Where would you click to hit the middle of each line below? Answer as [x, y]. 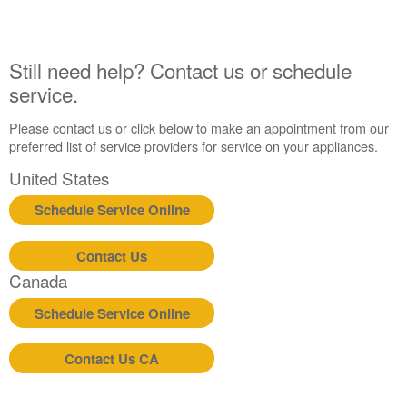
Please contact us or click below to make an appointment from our [199, 127]
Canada [39, 281]
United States [60, 177]
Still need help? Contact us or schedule [181, 70]
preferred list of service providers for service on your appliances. [194, 145]
